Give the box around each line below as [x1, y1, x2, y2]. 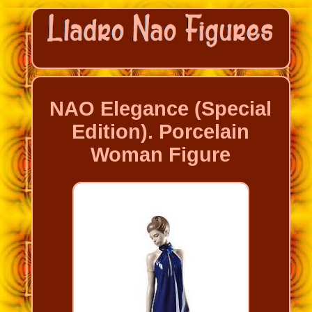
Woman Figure [91, 143, 231, 166]
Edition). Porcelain [72, 120, 250, 143]
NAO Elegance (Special [49, 97, 272, 120]
